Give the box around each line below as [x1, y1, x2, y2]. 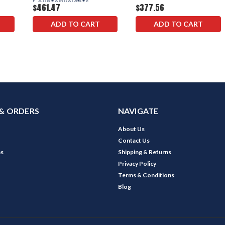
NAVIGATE [118, 105, 159, 116]
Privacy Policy [118, 159, 156, 167]
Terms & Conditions [118, 171, 174, 179]
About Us [118, 125, 145, 133]
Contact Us [118, 136, 150, 144]
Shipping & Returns [118, 148, 171, 156]
